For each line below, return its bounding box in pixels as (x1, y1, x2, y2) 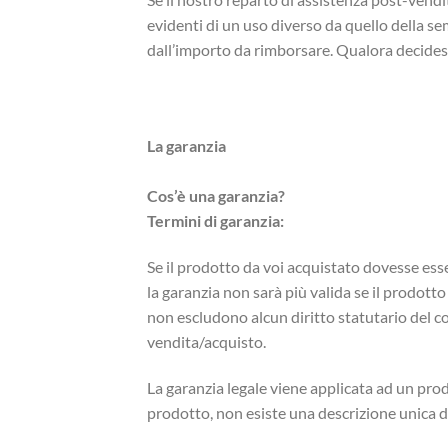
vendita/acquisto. (147, 331, 266, 351)
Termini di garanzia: (147, 210, 284, 230)
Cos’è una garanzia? (147, 185, 285, 205)
